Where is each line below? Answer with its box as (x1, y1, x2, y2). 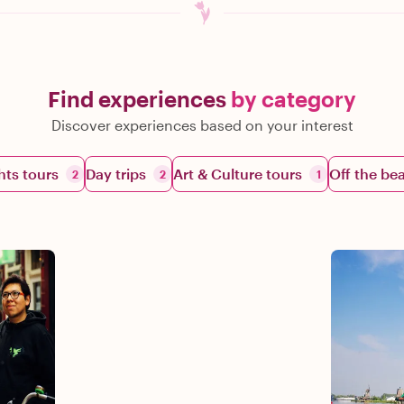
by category (231, 86, 356, 112)
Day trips (86, 165, 146, 182)
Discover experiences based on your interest (50, 116, 353, 133)
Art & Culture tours (173, 165, 302, 182)
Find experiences (48, 86, 231, 112)
